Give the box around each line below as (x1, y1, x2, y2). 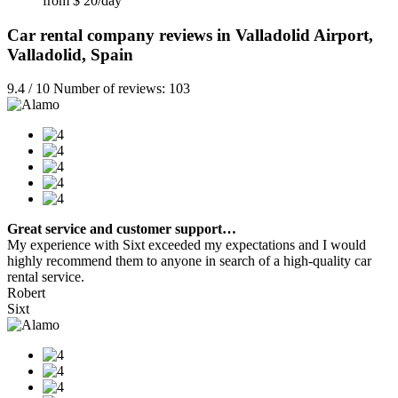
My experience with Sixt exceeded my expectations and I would (7, 237, 366, 253)
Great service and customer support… (7, 221, 236, 237)
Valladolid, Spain (7, 44, 133, 64)
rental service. (7, 269, 84, 285)
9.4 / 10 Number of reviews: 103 (7, 81, 190, 97)
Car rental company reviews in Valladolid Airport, (7, 25, 373, 44)
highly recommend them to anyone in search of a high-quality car (7, 253, 371, 269)
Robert (7, 285, 45, 301)
